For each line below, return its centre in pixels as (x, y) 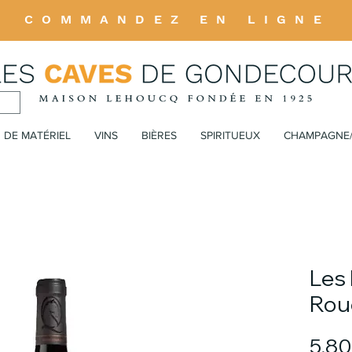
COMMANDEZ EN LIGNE (177, 19)
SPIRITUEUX (230, 135)
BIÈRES (159, 135)
